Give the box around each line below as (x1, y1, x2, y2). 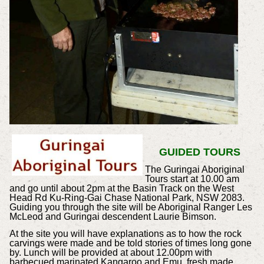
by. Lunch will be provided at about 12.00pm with (9, 247, 212, 258)
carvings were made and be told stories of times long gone (9, 238, 252, 249)
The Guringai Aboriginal (144, 164, 245, 175)
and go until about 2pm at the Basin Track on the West (9, 183, 234, 194)
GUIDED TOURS (159, 146, 240, 159)
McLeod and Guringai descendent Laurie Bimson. (9, 212, 216, 222)
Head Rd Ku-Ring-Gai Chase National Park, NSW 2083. (9, 193, 245, 203)
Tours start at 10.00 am (144, 174, 239, 184)
